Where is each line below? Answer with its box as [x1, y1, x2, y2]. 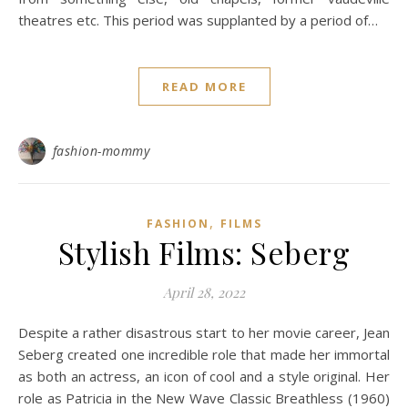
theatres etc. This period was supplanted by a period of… [18, 11, 378, 29]
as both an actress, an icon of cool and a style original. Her [18, 367, 390, 385]
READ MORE [161, 78, 247, 95]
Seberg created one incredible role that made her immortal [18, 345, 390, 363]
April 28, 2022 [163, 283, 245, 301]
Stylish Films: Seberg [57, 232, 351, 272]
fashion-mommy [52, 142, 149, 159]
